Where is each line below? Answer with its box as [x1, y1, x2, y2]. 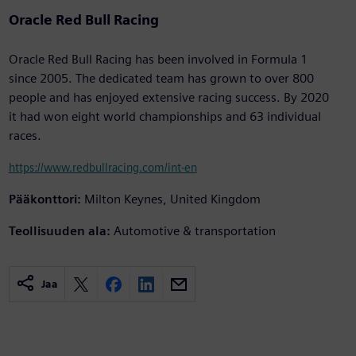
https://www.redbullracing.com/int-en [8, 161, 197, 175]
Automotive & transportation [113, 223, 276, 239]
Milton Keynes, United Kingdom [83, 192, 261, 207]
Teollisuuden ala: [8, 223, 110, 239]
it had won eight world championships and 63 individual [8, 109, 321, 125]
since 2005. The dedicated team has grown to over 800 [8, 71, 314, 87]
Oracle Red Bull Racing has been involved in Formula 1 [8, 52, 308, 68]
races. [8, 128, 41, 144]
